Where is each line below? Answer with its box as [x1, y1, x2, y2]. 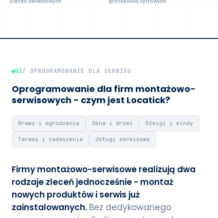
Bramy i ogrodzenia [18, 120, 79, 127]
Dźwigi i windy [145, 120, 193, 127]
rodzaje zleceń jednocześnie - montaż [12, 176, 173, 188]
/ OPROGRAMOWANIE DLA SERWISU [22, 67, 131, 75]
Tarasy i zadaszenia [18, 136, 83, 143]
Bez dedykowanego [89, 201, 171, 213]
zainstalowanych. [12, 201, 89, 213]
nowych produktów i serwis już [12, 189, 140, 200]
